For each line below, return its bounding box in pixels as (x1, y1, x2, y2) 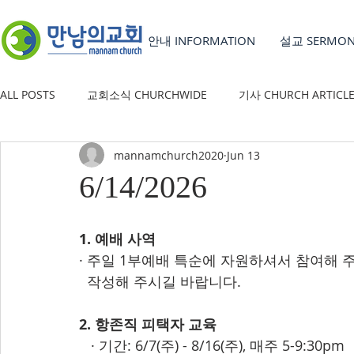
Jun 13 (227, 147, 260, 163)
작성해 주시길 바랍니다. (79, 272, 241, 291)
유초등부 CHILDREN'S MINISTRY (141, 149, 306, 165)
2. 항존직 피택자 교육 (79, 314, 217, 334)
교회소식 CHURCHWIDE (87, 86, 207, 102)
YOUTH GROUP (32, 149, 110, 165)
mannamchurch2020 (114, 147, 224, 163)
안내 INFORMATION (148, 32, 256, 48)
